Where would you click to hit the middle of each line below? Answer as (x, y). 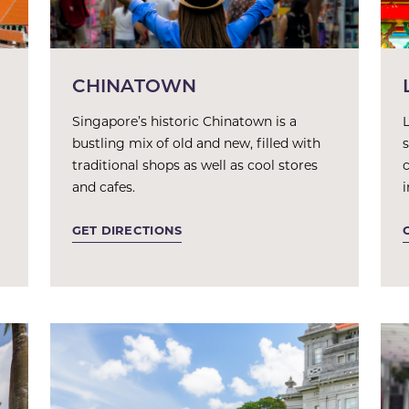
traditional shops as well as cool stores (194, 165)
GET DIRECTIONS (127, 230)
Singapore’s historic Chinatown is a (184, 121)
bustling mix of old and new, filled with (196, 143)
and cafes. (103, 187)
